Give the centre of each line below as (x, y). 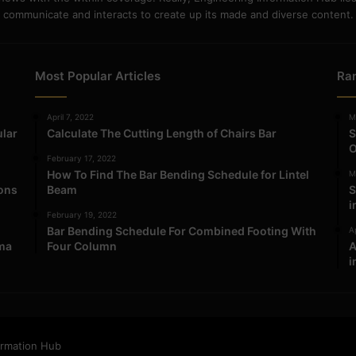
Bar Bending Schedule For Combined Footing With (182, 230)
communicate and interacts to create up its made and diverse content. (178, 14)
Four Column (82, 246)
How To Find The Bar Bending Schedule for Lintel (178, 174)
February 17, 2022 (82, 158)
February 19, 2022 (82, 214)
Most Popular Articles (98, 75)
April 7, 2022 (71, 116)
